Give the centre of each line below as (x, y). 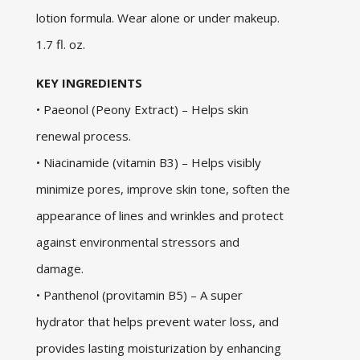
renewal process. (85, 136)
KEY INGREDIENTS (89, 83)
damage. (62, 269)
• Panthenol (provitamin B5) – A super (139, 295)
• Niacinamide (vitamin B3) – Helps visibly (148, 163)
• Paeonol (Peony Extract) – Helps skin (142, 110)
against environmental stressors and (137, 242)
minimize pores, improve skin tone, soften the (163, 189)
